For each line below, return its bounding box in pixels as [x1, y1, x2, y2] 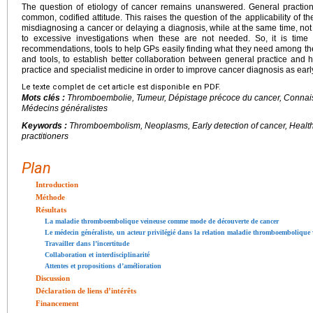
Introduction [36, 180, 78, 189]
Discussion [36, 273, 70, 282]
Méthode [36, 192, 65, 201]
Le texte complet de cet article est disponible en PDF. [22, 82, 221, 92]
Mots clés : [22, 92, 67, 103]
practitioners [22, 131, 68, 141]
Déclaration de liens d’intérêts [36, 286, 136, 295]
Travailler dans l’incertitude [45, 239, 129, 247]
